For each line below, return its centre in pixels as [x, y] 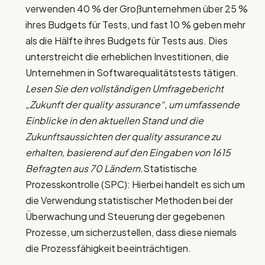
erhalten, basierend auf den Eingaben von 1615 [128, 153]
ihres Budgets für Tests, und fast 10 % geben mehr [135, 25]
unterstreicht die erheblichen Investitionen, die [127, 57]
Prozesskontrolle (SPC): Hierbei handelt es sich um [135, 185]
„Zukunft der [54, 105]
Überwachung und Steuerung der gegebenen [125, 216]
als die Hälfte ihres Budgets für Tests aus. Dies [127, 41]
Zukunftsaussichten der [78, 137]
